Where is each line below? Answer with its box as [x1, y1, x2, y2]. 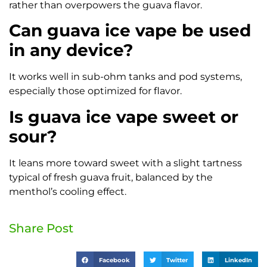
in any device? [9, 40, 133, 61]
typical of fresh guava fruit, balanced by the [9, 171, 213, 183]
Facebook [98, 256, 130, 263]
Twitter [166, 256, 188, 263]
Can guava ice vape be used [9, 20, 251, 41]
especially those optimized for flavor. [9, 85, 182, 97]
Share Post [9, 221, 73, 236]
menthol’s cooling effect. [9, 185, 126, 197]
